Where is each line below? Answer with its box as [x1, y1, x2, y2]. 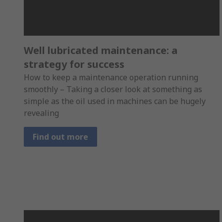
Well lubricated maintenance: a [24, 44, 177, 57]
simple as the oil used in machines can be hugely [24, 96, 206, 107]
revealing [24, 108, 59, 119]
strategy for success [24, 57, 124, 71]
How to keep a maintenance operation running [24, 72, 198, 83]
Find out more [33, 131, 88, 143]
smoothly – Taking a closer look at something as [24, 84, 202, 95]
